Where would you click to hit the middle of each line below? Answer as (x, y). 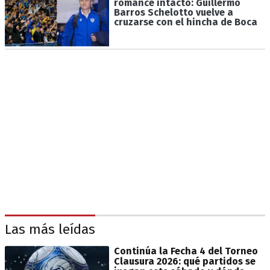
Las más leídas (50, 229)
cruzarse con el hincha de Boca (185, 22)
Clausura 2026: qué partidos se (184, 261)
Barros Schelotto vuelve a (173, 12)
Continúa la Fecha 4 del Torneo (186, 251)
